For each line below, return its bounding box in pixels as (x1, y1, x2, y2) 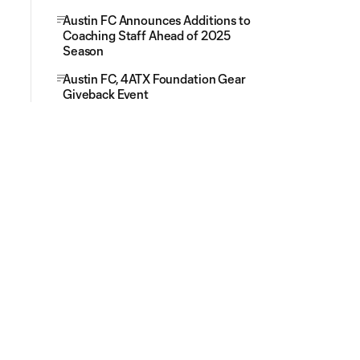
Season (63, 43, 104, 58)
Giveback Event (63, 87, 149, 101)
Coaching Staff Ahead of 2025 (63, 28, 231, 43)
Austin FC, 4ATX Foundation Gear (63, 72, 246, 86)
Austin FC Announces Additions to (63, 13, 251, 27)
